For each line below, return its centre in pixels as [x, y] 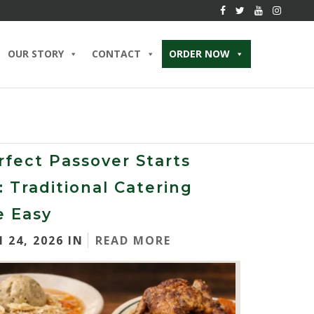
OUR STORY [36, 54]
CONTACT [116, 54]
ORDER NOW [199, 54]
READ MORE [133, 240]
